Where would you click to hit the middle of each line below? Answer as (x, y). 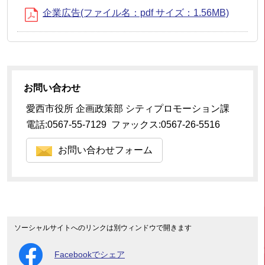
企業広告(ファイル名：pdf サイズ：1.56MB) (136, 12)
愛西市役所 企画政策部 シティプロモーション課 (128, 108)
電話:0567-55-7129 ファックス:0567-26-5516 (123, 124)
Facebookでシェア (90, 255)
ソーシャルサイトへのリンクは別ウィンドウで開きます (103, 227)
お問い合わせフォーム (105, 150)
